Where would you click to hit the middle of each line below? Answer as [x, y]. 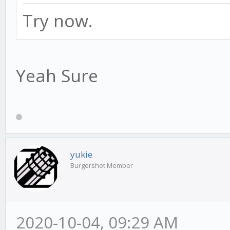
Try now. [57, 20]
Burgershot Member [102, 165]
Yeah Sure [57, 75]
